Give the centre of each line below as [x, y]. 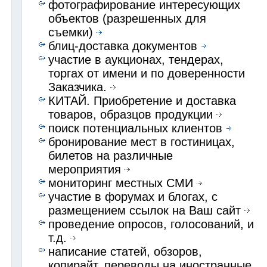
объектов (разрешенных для [128, 18]
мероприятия [85, 169]
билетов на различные [111, 155]
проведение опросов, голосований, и [151, 224]
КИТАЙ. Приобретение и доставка [142, 100]
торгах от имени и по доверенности [147, 73]
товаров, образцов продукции [131, 114]
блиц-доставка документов [123, 46]
